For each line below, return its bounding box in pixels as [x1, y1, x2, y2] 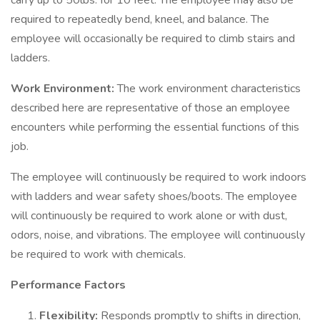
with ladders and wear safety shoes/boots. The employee [11, 189, 297, 204]
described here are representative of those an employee [11, 100, 290, 116]
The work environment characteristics [117, 81, 301, 96]
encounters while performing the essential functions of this [11, 119, 299, 135]
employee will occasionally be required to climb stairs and [11, 31, 295, 46]
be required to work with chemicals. [11, 246, 186, 262]
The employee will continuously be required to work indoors [11, 169, 306, 185]
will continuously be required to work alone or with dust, [11, 208, 287, 224]
